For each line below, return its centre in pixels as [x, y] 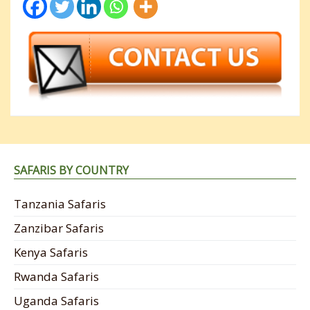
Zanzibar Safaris [59, 228]
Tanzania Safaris [60, 204]
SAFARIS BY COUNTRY [71, 171]
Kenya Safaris [51, 253]
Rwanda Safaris [56, 277]
